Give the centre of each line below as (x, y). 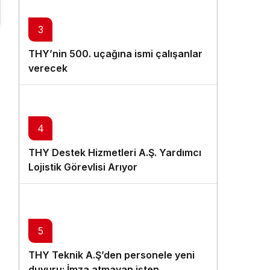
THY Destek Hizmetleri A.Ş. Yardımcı (115, 152)
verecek (48, 68)
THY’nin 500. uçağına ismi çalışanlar (115, 53)
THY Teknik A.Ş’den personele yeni (111, 255)
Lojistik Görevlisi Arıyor (83, 167)
